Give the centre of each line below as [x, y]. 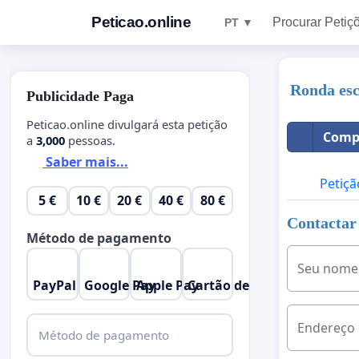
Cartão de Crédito [244, 285]
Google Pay [120, 285]
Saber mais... [85, 162]
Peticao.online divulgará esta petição [127, 124]
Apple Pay [167, 285]
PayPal [54, 285]
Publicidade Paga [80, 96]
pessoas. [90, 140]
